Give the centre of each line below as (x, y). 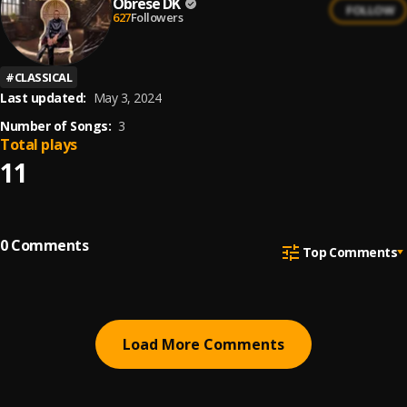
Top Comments (349, 252)
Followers (156, 17)
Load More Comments (203, 344)
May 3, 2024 (127, 98)
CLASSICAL (43, 77)
